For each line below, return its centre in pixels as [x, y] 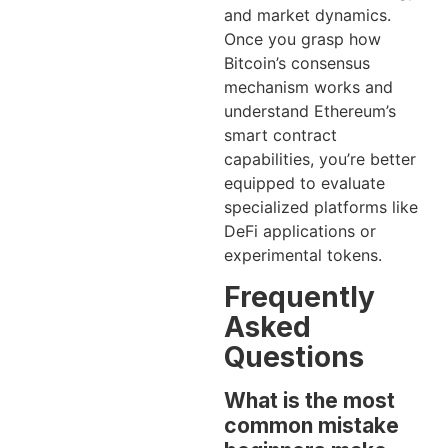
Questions [294, 356]
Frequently [299, 296]
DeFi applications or [300, 231]
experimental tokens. [303, 255]
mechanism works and [308, 87]
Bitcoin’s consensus [297, 63]
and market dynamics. [307, 15]
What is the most [309, 400]
